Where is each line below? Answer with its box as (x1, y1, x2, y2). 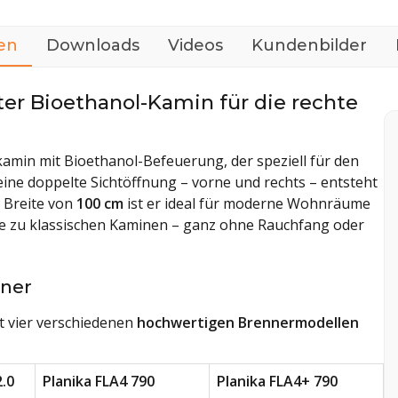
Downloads (46, 35, 139, 55)
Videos (168, 35, 223, 55)
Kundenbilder (251, 35, 367, 55)
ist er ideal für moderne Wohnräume (123, 193, 370, 213)
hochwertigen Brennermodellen (137, 312, 359, 332)
